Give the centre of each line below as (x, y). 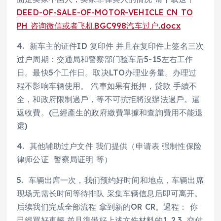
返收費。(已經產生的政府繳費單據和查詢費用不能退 (110, 113)
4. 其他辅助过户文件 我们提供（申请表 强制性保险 (109, 146)
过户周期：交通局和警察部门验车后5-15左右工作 (105, 59)
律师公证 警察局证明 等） (65, 160)
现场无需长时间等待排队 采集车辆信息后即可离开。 (110, 193)
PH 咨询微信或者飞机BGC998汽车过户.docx (99, 26)
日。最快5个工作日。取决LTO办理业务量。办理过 (107, 73)
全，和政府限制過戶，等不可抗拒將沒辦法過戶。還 (109, 99)
